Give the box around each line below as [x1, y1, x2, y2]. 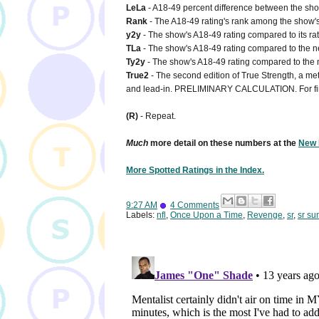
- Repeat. [138, 110, 176, 121]
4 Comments [170, 199, 219, 210]
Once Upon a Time [170, 209, 243, 220]
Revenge [247, 209, 283, 220]
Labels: [126, 209, 157, 220]
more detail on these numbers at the [148, 137, 298, 148]
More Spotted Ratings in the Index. [126, 164, 264, 175]
